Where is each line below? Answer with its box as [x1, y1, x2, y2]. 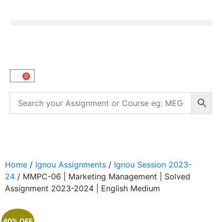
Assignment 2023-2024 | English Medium [5, 183, 160, 193]
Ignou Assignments [35, 160, 106, 169]
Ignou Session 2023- [114, 160, 192, 169]
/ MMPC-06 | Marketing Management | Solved [15, 171, 190, 181]
